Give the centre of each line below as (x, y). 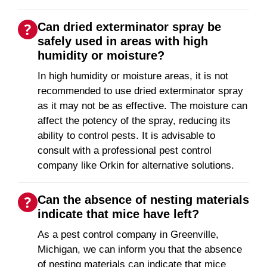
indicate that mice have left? (118, 214)
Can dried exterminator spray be (129, 27)
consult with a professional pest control (125, 151)
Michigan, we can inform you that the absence (140, 250)
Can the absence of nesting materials (143, 200)
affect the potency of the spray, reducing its (134, 121)
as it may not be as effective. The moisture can (142, 106)
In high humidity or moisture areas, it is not (133, 76)
